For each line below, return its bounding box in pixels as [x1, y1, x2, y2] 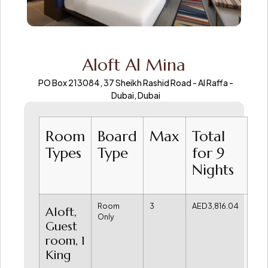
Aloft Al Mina [83, 54, 185, 75]
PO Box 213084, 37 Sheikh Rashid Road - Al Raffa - [38, 77, 233, 88]
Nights [192, 160, 234, 179]
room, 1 [45, 233, 85, 248]
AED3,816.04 [192, 200, 239, 211]
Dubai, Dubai [111, 89, 160, 100]
